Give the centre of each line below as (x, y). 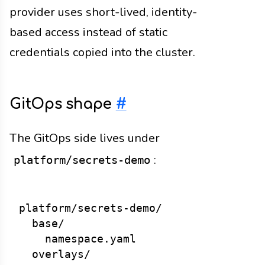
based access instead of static (88, 32)
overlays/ (55, 254)
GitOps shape (63, 104)
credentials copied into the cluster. (102, 52)
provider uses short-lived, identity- (103, 12)
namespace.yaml (77, 239)
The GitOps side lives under (85, 138)
